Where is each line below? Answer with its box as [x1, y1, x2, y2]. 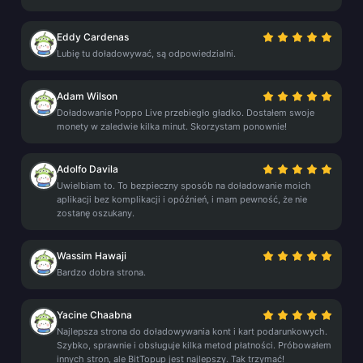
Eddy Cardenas [57, 31, 129, 43]
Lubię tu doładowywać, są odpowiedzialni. [57, 48, 236, 59]
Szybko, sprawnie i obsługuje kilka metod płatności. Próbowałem [57, 340, 331, 351]
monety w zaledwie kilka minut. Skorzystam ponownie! [57, 121, 287, 132]
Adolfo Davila [57, 163, 118, 175]
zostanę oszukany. [57, 207, 135, 219]
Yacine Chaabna [57, 309, 132, 321]
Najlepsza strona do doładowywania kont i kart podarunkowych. [57, 326, 327, 337]
